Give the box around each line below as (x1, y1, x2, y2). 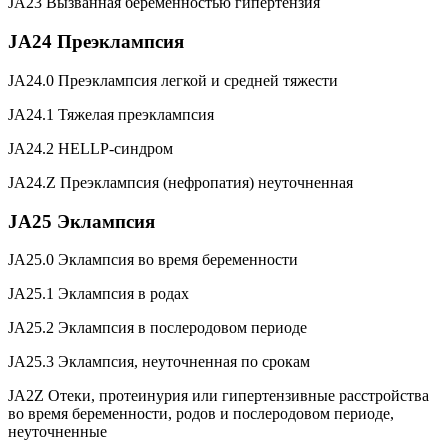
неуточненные (8, 423, 107, 441)
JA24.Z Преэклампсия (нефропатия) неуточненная (8, 173, 353, 191)
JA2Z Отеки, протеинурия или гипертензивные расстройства (8, 387, 429, 405)
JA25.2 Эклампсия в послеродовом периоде (8, 319, 307, 337)
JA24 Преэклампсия (8, 31, 184, 53)
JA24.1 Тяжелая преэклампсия (8, 105, 214, 123)
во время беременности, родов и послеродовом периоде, (8, 405, 394, 423)
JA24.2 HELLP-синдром (8, 139, 173, 157)
